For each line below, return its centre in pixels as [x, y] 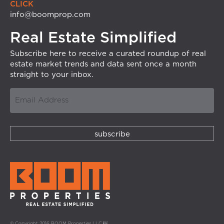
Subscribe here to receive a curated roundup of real [108, 54]
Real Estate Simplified [93, 38]
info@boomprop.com [50, 15]
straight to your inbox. [52, 75]
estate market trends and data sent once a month [103, 64]
